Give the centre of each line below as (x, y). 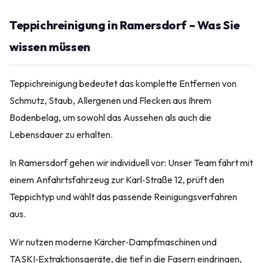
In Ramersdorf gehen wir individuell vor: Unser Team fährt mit (131, 163)
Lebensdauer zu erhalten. (61, 134)
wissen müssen (50, 46)
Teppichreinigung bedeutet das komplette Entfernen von (123, 83)
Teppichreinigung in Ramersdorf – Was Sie (125, 25)
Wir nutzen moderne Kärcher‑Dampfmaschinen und (113, 242)
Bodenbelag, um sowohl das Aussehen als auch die (110, 117)
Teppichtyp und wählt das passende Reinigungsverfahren (123, 197)
